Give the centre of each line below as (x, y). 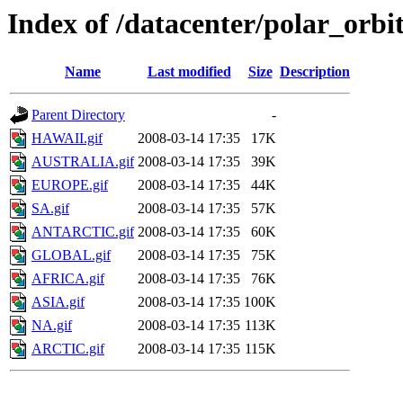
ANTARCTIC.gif (83, 232)
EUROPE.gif (70, 185)
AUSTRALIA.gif (83, 162)
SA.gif (50, 209)
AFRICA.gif (68, 279)
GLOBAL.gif (71, 255)
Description (315, 72)
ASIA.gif (58, 302)
